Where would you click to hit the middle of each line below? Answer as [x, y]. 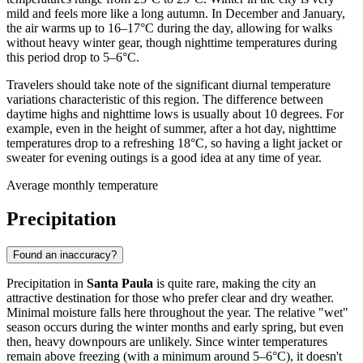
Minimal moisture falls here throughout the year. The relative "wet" [177, 313]
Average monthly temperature [82, 185]
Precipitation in [47, 284]
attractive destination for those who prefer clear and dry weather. [170, 298]
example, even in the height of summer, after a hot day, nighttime [171, 128]
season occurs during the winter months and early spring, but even [175, 327]
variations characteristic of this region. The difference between [165, 99]
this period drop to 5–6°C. [73, 57]
